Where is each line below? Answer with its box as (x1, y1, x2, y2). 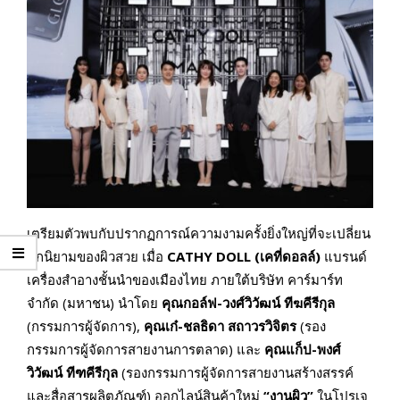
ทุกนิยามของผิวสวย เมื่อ (27, 247, 167, 266)
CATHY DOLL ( (167, 247, 260, 266)
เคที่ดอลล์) (260, 247, 321, 266)
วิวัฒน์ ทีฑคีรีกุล (27, 363, 118, 382)
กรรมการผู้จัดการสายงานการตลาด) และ (27, 340, 264, 359)
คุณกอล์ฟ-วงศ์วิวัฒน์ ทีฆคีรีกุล (162, 294, 335, 312)
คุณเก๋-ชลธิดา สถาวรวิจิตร (144, 317, 296, 336)
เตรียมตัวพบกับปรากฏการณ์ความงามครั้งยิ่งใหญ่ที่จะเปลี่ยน (27, 224, 371, 243)
